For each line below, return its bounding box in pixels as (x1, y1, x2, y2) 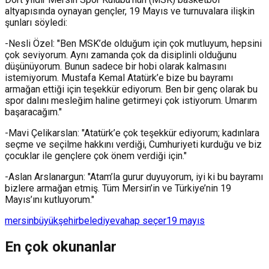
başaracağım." (5, 106, 62, 118)
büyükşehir (34, 214, 79, 226)
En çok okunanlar (5, 238, 116, 255)
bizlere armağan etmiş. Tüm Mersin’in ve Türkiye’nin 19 (5, 182, 231, 194)
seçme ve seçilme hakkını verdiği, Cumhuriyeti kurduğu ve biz (5, 138, 262, 150)
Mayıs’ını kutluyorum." (5, 193, 94, 205)
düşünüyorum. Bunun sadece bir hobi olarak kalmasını (5, 60, 226, 72)
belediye (79, 214, 115, 226)
